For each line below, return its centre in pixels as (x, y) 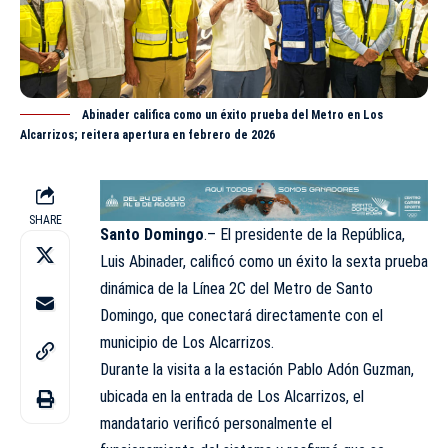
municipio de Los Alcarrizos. (187, 342)
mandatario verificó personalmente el (216, 423)
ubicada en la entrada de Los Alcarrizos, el (232, 396)
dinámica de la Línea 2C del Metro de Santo (236, 288)
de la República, (356, 234)
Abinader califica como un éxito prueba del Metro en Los (232, 115)
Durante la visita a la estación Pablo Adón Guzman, (257, 369)
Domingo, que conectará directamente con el (241, 315)
